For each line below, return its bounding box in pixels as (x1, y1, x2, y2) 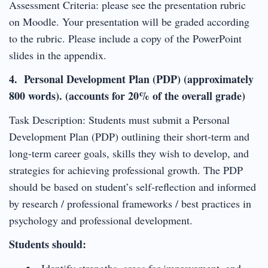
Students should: (9, 236, 86, 252)
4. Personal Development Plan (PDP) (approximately (9, 71, 254, 87)
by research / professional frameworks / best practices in (9, 196, 251, 211)
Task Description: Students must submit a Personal (9, 112, 230, 127)
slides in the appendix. (9, 47, 106, 62)
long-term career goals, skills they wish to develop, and (9, 145, 249, 160)
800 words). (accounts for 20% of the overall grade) (9, 87, 245, 103)
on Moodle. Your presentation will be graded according (9, 14, 249, 29)
